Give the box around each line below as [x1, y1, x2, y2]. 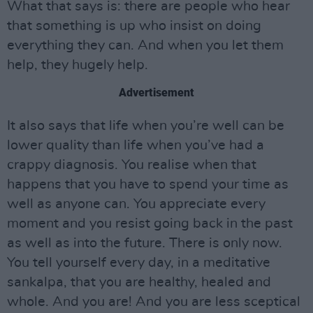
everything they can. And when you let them [7, 38, 284, 52]
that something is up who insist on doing [7, 18, 261, 33]
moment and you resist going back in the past [7, 216, 293, 231]
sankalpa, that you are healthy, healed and [7, 275, 271, 289]
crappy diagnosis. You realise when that [7, 157, 256, 172]
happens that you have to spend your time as [7, 177, 289, 191]
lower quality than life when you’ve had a [7, 138, 264, 152]
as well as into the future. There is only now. [7, 235, 282, 250]
